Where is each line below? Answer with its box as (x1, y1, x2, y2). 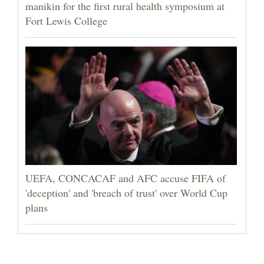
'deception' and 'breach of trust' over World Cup (25, 186, 227, 200)
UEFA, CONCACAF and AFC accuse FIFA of (25, 171, 226, 186)
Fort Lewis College (25, 14, 107, 28)
